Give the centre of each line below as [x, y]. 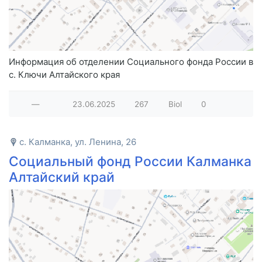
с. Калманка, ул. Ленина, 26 [78, 142]
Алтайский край [62, 177]
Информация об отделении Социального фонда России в [131, 62]
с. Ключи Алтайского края [64, 75]
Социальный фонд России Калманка [130, 161]
